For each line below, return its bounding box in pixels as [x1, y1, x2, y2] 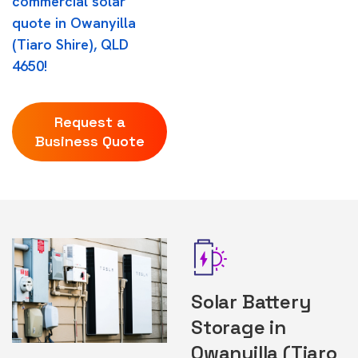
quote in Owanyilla [12, 14, 136, 32]
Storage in [191, 315, 286, 340]
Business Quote [34, 132, 145, 150]
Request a [54, 113, 125, 131]
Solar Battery [191, 289, 311, 314]
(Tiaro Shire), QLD [12, 35, 129, 54]
